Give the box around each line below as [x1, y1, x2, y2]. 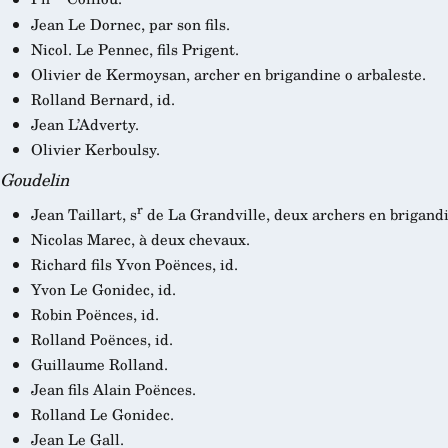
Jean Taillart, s [30, 202, 137, 225]
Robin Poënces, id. [30, 303, 159, 326]
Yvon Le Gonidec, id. [30, 277, 176, 300]
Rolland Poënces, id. [30, 328, 173, 351]
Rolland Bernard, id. [30, 87, 175, 110]
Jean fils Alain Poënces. [30, 378, 196, 401]
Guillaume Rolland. [30, 353, 168, 376]
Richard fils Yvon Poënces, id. [30, 252, 238, 275]
